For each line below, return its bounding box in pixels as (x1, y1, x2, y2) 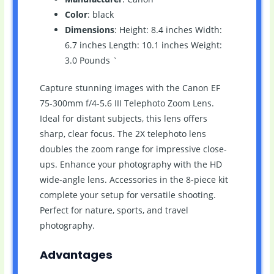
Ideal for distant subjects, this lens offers (39, 113, 207, 125)
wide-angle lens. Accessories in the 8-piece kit (39, 174, 228, 186)
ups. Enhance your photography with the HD (39, 158, 222, 171)
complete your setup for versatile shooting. (39, 189, 216, 201)
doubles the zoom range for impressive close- (39, 143, 227, 155)
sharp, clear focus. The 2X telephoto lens (39, 128, 206, 140)
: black (87, 8, 114, 20)
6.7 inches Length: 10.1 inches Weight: (64, 39, 222, 51)
